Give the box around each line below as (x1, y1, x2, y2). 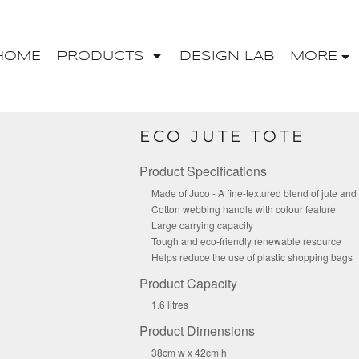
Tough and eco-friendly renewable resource (151, 233, 341, 248)
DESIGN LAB (179, 50, 274, 63)
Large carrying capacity (151, 217, 253, 232)
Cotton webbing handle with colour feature (151, 201, 336, 216)
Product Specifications (139, 162, 267, 180)
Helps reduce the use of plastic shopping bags (151, 249, 353, 264)
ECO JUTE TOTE (139, 127, 305, 146)
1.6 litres (151, 297, 188, 312)
